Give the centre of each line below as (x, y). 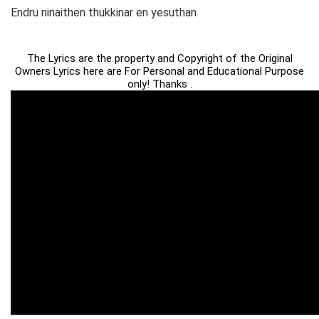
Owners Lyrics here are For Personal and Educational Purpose (159, 72)
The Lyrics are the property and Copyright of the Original (159, 59)
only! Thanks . (159, 84)
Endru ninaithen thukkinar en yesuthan (104, 13)
